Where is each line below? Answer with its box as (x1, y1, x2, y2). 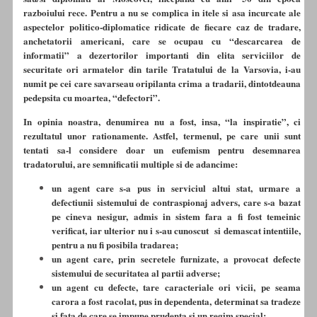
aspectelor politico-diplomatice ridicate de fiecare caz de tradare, (23, 20, 301, 34)
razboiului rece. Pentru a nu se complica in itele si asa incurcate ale (23, 6, 301, 20)
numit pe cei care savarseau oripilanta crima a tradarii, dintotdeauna (23, 76, 301, 91)
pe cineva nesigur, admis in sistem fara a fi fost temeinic (52, 209, 301, 224)
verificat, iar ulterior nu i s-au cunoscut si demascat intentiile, (52, 224, 301, 238)
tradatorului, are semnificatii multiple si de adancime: (23, 157, 238, 171)
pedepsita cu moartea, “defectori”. (23, 91, 160, 105)
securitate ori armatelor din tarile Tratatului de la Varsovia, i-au (23, 62, 301, 76)
